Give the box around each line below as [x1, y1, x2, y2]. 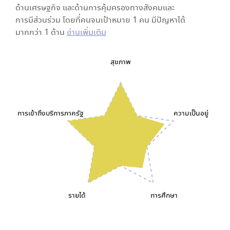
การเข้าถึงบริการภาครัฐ [17, 107, 84, 118]
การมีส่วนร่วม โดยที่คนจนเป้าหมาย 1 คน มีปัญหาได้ [15, 14, 185, 25]
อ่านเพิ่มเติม [66, 26, 106, 37]
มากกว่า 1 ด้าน [15, 26, 67, 37]
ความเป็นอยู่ [173, 107, 208, 118]
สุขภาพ [110, 56, 131, 66]
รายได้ [68, 190, 86, 200]
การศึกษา [150, 190, 178, 200]
